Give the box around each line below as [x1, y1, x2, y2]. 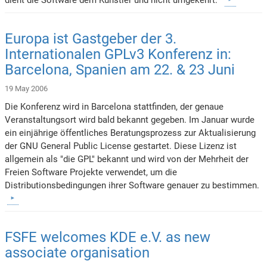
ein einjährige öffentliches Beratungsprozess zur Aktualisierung [5, 127, 256, 138]
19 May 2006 [5, 83, 48, 93]
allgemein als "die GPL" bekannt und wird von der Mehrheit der [5, 153, 249, 164]
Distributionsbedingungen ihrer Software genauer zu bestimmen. [5, 179, 260, 191]
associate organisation [5, 244, 150, 261]
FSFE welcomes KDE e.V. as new [5, 228, 211, 246]
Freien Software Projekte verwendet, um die [5, 166, 178, 178]
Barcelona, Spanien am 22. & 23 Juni [5, 61, 235, 78]
